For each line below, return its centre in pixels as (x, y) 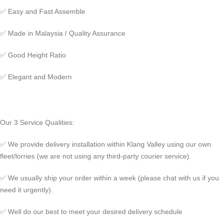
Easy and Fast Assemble (47, 11)
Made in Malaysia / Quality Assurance (67, 33)
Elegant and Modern (40, 77)
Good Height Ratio (38, 55)
